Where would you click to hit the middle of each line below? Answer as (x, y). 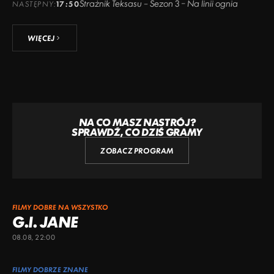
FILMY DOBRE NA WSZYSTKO (60, 207)
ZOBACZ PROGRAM (137, 150)
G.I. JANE (45, 222)
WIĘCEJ (41, 38)
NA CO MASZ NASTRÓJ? (137, 122)
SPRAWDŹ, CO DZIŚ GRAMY (137, 132)
